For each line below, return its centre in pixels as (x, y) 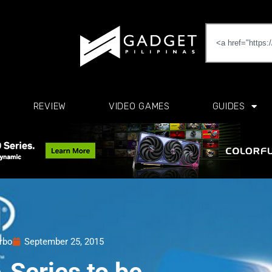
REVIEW (49, 106)
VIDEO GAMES (139, 106)
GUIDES (229, 106)
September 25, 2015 (64, 242)
